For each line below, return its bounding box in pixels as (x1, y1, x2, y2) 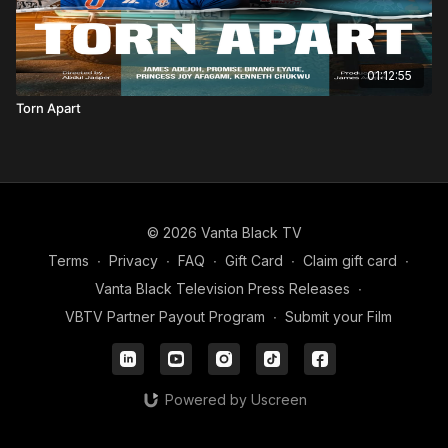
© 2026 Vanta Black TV (146, 224, 302, 241)
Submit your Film (284, 308, 392, 325)
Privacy (108, 252, 158, 269)
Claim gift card (302, 252, 397, 269)
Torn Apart (16, 99, 81, 116)
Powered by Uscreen (164, 391, 307, 408)
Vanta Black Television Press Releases (94, 280, 350, 297)
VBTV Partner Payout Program (64, 308, 265, 325)
